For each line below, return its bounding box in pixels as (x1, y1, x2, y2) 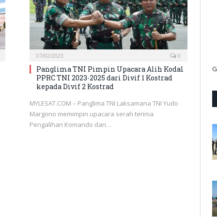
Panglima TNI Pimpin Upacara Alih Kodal (36, 64, 184, 74)
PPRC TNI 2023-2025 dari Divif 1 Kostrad (36, 73, 172, 82)
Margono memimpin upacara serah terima (30, 109, 154, 118)
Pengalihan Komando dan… (30, 120, 111, 129)
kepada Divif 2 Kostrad (36, 81, 114, 91)
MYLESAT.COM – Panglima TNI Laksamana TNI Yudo (30, 98, 178, 108)
